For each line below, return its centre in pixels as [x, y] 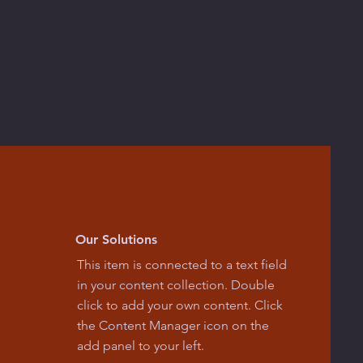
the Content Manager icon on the [173, 325]
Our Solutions [116, 239]
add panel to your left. [140, 345]
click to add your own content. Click [179, 305]
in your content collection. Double [175, 284]
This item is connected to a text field [181, 264]
